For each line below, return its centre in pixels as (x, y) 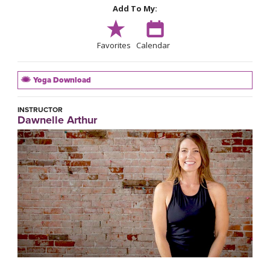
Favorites (114, 46)
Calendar (153, 46)
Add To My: (135, 9)
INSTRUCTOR (40, 110)
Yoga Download (61, 80)
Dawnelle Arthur (57, 120)
